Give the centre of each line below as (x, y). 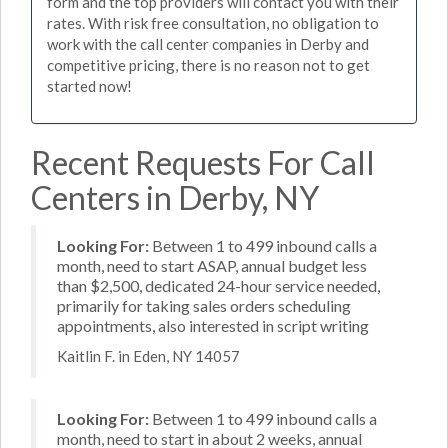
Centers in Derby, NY (175, 197)
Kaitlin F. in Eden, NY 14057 (148, 356)
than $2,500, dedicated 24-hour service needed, (218, 285)
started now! (89, 86)
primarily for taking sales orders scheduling (204, 305)
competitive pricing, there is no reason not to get (208, 65)
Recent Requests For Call (203, 162)
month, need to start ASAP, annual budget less (212, 265)
